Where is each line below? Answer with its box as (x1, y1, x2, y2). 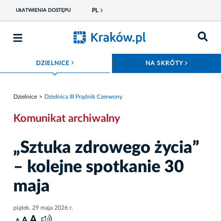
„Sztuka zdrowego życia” (13, 139, 199, 156)
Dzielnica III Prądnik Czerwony (44, 93, 122, 100)
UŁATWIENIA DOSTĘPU (15, 8, 71, 13)
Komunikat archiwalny (13, 112, 120, 124)
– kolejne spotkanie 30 (13, 158, 184, 176)
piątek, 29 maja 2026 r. (13, 204, 73, 211)
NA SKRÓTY (146, 60, 185, 66)
